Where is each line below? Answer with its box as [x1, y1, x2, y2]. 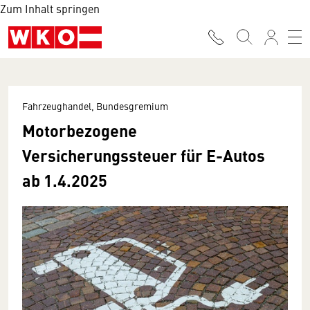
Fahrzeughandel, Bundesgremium [22, 99, 168, 113]
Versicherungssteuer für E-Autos [22, 143, 265, 167]
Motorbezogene [22, 118, 137, 142]
